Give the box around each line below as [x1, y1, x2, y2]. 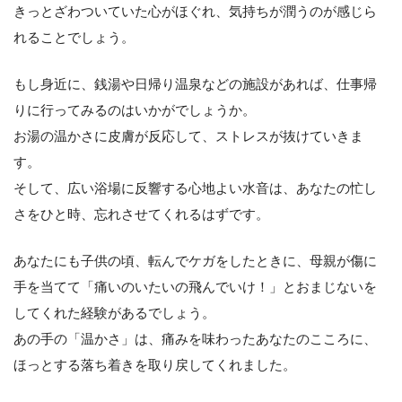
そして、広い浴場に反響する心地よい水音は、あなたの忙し [13, 179, 377, 196]
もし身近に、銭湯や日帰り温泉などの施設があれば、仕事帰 [13, 75, 377, 92]
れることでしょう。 [13, 29, 135, 45]
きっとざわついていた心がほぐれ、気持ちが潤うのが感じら [13, 3, 377, 19]
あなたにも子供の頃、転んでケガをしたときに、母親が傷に [13, 252, 377, 268]
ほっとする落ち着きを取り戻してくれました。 [13, 356, 296, 372]
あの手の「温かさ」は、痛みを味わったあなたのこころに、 [13, 330, 377, 346]
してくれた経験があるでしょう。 [13, 304, 215, 320]
